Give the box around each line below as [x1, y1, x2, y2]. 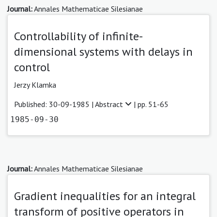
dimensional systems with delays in [14, 44, 193, 59]
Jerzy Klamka [14, 79, 56, 90]
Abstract [95, 99, 125, 109]
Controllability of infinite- [14, 28, 143, 44]
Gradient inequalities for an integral [14, 188, 196, 203]
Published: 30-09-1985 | [14, 99, 95, 109]
